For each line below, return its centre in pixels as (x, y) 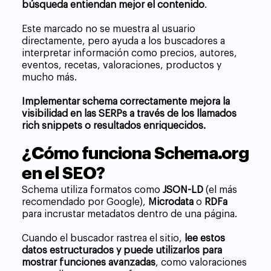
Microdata (171, 202)
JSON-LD (183, 190)
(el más (220, 190)
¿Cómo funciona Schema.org (135, 154)
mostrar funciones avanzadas (89, 263)
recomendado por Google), (85, 202)
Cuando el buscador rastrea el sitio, (103, 239)
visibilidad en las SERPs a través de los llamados (129, 114)
